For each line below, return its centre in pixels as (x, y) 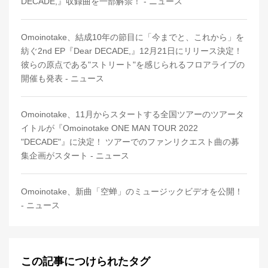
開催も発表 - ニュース (63, 79)
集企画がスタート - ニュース (75, 156)
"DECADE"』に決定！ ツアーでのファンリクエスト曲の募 (130, 142)
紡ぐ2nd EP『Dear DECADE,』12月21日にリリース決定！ (132, 51)
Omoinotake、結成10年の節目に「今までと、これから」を (133, 37)
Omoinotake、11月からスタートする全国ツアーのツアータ (133, 115)
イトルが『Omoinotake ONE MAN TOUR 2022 (109, 128)
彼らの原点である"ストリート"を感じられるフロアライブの (133, 65)
